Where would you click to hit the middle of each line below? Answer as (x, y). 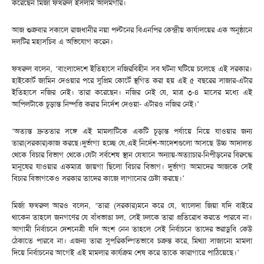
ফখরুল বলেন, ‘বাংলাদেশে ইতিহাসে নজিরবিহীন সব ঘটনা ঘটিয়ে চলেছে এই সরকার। (132, 68)
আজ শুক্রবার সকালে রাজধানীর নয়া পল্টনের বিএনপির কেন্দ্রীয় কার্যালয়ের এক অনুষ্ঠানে (132, 29)
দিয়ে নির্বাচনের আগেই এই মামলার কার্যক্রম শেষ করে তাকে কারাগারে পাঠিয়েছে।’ (126, 252)
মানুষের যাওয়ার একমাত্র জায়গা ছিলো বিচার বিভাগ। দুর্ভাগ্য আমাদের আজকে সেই (132, 166)
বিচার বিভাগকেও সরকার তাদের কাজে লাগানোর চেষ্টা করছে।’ (98, 178)
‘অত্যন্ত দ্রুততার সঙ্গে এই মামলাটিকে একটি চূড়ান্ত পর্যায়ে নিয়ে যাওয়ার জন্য (132, 131)
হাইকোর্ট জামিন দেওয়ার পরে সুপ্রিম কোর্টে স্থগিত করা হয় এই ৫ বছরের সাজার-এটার (132, 80)
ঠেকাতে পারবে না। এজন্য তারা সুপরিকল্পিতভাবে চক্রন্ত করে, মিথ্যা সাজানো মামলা (132, 240)
